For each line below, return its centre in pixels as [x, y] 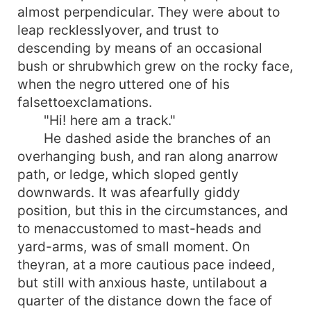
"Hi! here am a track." [96, 120]
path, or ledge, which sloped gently [128, 174]
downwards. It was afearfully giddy [129, 192]
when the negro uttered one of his [124, 84]
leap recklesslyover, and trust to [118, 30]
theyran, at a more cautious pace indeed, [146, 264]
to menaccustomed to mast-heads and [140, 228]
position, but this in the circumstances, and [153, 210]
